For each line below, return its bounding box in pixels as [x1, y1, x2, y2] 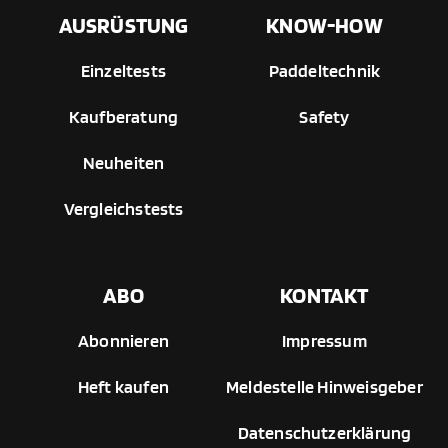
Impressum [282, 330, 367, 352]
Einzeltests [80, 60, 167, 82]
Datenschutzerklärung [237, 422, 412, 444]
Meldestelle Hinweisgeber [226, 376, 423, 398]
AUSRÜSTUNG [58, 12, 189, 39]
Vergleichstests [63, 198, 184, 220]
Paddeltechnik [268, 60, 381, 82]
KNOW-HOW [266, 12, 383, 39]
